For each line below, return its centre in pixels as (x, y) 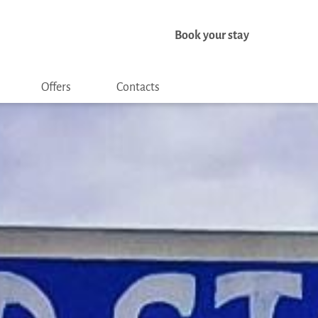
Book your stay (212, 35)
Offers (56, 87)
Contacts (138, 87)
